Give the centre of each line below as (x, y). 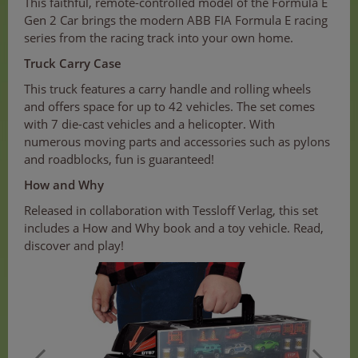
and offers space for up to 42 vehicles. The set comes (169, 107)
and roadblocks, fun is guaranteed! (119, 159)
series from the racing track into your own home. (159, 38)
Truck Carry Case (73, 64)
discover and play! (74, 246)
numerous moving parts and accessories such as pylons (177, 142)
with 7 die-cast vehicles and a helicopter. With (149, 124)
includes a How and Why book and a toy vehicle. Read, (174, 228)
